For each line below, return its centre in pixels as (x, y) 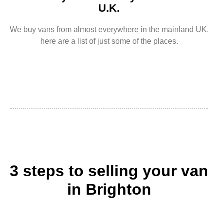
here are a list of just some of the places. (109, 41)
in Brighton (109, 190)
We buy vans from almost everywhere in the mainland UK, (109, 30)
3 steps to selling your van (109, 171)
